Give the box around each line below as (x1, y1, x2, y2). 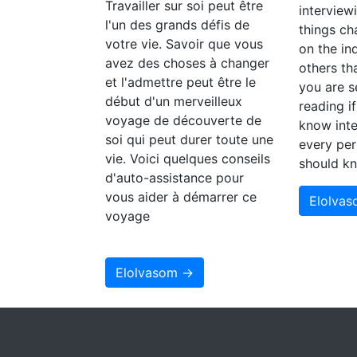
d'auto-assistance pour (105, 169, 244, 186)
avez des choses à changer (105, 54, 269, 71)
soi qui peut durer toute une (105, 131, 273, 147)
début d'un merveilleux (105, 92, 242, 109)
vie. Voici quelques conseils (105, 150, 270, 167)
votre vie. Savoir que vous (105, 35, 263, 52)
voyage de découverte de (105, 112, 261, 128)
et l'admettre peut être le (105, 73, 256, 90)
